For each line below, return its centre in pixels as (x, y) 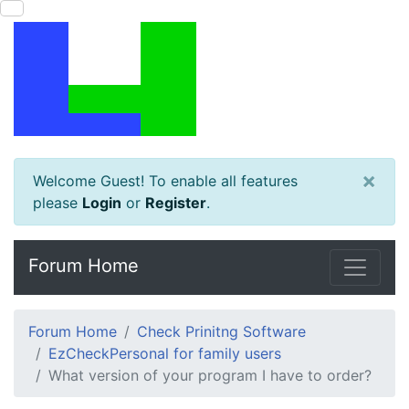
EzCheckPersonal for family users (165, 353)
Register (176, 203)
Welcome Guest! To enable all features (165, 181)
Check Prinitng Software (221, 331)
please (58, 203)
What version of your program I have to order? (210, 375)
